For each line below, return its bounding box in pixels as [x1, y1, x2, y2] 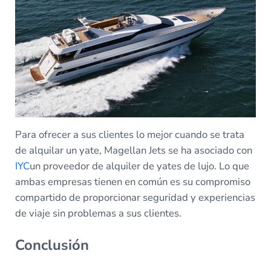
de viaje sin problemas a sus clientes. [15, 206, 181, 221]
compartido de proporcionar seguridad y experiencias [15, 191, 255, 205]
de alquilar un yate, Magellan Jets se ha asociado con [15, 143, 252, 158]
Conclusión [15, 235, 89, 255]
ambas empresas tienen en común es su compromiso [15, 175, 250, 189]
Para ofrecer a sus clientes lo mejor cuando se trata [15, 128, 244, 142]
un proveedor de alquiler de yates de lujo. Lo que [29, 159, 249, 174]
